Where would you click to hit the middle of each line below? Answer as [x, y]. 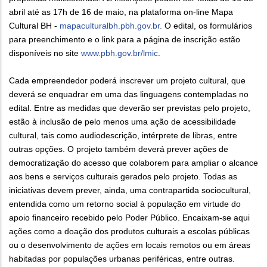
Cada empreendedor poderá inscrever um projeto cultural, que [127, 81]
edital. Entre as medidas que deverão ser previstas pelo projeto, [130, 108]
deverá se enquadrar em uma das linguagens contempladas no [129, 94]
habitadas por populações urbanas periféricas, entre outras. [123, 259]
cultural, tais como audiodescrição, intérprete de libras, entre [123, 136]
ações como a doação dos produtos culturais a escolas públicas [129, 232]
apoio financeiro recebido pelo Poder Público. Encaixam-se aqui [129, 218]
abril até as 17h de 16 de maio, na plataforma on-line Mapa [121, 12]
